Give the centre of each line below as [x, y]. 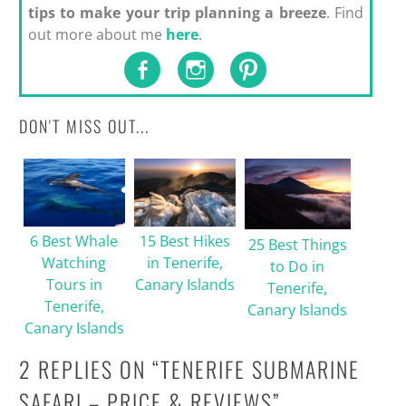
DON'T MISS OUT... [84, 126]
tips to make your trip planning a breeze [177, 12]
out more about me [97, 34]
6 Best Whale [74, 242]
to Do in [298, 266]
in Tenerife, [184, 263]
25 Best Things [297, 244]
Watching [74, 263]
